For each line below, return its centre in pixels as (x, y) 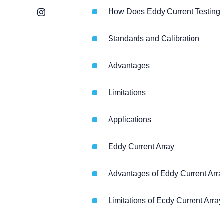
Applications (129, 120)
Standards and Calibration (153, 39)
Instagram (55, 12)
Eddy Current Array (141, 147)
